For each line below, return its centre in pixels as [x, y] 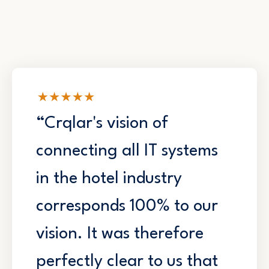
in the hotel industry [109, 179]
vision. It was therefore [120, 234]
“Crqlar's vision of [102, 124]
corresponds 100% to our [127, 207]
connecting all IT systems [127, 152]
